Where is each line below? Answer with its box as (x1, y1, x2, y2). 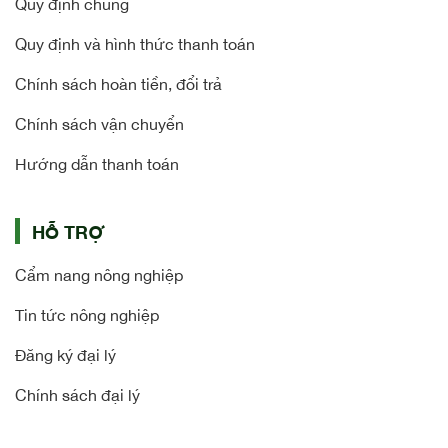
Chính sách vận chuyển (15, 115, 184, 134)
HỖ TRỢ (32, 220, 105, 243)
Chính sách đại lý (15, 386, 140, 405)
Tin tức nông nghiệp (15, 306, 159, 325)
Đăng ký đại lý (15, 346, 116, 365)
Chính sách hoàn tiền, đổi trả (15, 75, 222, 94)
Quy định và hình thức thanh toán (15, 35, 255, 54)
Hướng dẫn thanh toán (15, 155, 179, 174)
